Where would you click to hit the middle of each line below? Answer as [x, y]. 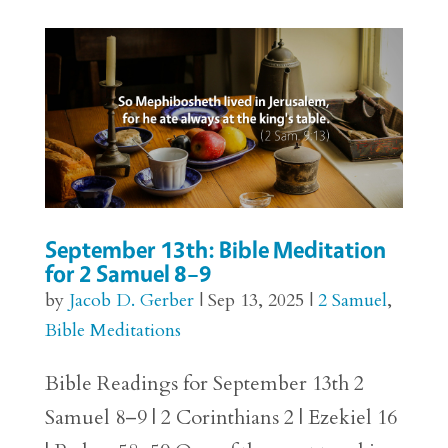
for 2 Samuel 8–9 [128, 273]
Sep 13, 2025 [255, 300]
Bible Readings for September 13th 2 [204, 383]
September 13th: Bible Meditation [215, 249]
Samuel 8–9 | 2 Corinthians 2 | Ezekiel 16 [220, 417]
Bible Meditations [112, 330]
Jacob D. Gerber [131, 300]
